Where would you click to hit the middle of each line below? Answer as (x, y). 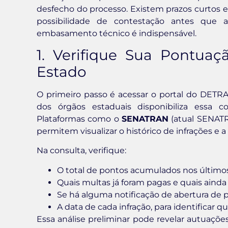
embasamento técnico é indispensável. (117, 33)
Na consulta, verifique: (81, 151)
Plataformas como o (79, 119)
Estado (62, 72)
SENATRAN (145, 119)
